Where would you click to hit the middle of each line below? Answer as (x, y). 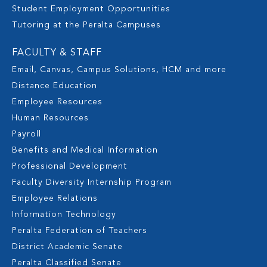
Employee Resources (57, 102)
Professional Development (70, 167)
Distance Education (55, 86)
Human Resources (50, 118)
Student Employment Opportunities (91, 9)
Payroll (27, 134)
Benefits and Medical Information (85, 150)
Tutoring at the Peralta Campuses (86, 25)
